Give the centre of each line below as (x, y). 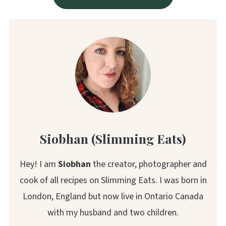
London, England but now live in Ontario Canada (113, 196)
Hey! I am (39, 164)
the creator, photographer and (149, 164)
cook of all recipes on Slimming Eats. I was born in (113, 180)
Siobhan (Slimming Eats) (113, 138)
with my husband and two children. (113, 212)
